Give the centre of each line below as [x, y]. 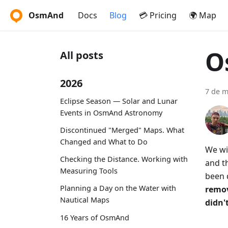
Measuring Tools [89, 171]
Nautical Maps [85, 200]
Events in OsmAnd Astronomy [111, 112]
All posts [82, 55]
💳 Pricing [158, 15]
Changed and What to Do [104, 141]
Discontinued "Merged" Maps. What [122, 130]
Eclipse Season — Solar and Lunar [119, 101]
